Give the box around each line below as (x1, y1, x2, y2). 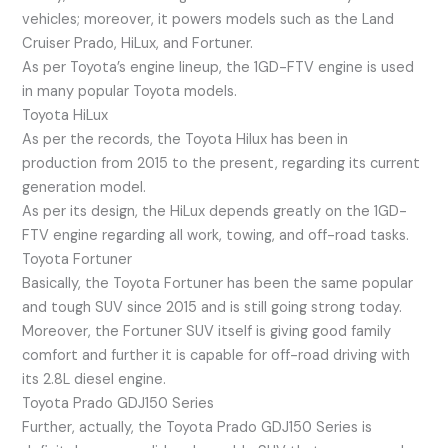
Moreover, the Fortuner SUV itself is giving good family (22, 321, 392, 341)
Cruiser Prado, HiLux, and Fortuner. (22, 33, 254, 53)
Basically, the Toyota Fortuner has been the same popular (22, 273, 414, 293)
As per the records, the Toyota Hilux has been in (22, 129, 349, 149)
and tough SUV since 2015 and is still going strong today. (22, 297, 403, 317)
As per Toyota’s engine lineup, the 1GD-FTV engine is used (22, 57, 415, 77)
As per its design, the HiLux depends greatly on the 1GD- (22, 201, 408, 221)
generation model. (22, 177, 147, 197)
